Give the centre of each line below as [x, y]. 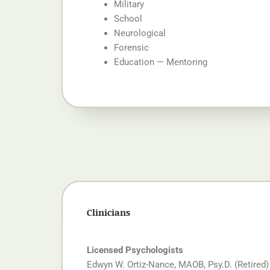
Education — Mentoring [161, 62]
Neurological [140, 33]
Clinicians [108, 212]
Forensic [131, 47]
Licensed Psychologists [135, 250]
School [128, 18]
